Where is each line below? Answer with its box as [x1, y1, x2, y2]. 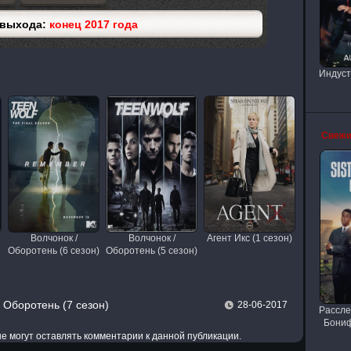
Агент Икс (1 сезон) [207, 232, 292, 244]
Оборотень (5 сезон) [106, 244, 197, 256]
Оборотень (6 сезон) [8, 244, 100, 256]
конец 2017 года [49, 17, 138, 31]
